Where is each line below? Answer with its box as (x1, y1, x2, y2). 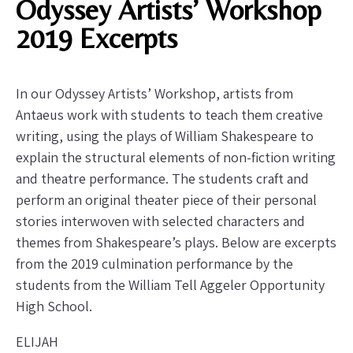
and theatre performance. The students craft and (16, 169, 309, 188)
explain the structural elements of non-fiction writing (16, 147, 336, 166)
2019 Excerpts (16, 21, 177, 54)
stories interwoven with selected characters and (16, 211, 305, 230)
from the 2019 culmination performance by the (16, 254, 293, 273)
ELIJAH (16, 332, 58, 351)
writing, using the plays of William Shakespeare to (16, 126, 314, 145)
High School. (16, 296, 92, 315)
